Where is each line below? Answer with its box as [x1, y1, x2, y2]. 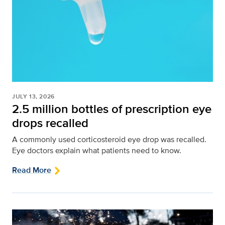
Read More [12, 164, 51, 176]
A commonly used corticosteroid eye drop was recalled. [12, 134, 206, 146]
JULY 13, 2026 [12, 92, 55, 101]
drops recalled [12, 114, 88, 132]
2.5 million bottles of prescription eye [12, 100, 211, 118]
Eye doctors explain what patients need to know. [12, 145, 181, 157]
